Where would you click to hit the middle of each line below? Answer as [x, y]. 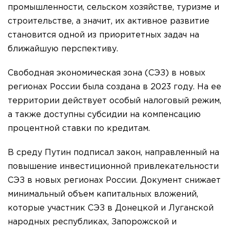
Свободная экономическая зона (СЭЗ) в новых [107, 73]
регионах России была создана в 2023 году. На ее [114, 87]
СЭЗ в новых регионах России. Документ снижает [114, 181]
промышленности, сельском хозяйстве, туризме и [113, 8]
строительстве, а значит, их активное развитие [109, 22]
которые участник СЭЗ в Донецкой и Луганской [111, 208]
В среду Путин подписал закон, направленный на [113, 153]
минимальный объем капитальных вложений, [103, 195]
